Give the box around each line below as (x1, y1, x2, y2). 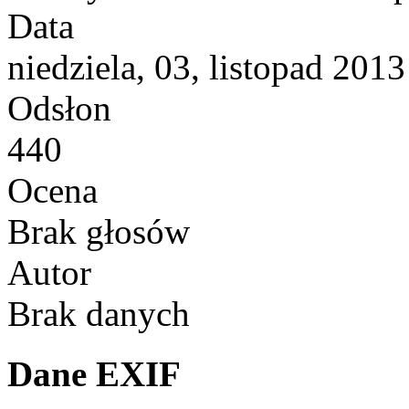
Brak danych (7, 293, 190, 333)
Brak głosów (7, 211, 199, 251)
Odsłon (7, 88, 111, 128)
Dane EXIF (7, 354, 181, 394)
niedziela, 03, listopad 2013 (7, 47, 405, 87)
